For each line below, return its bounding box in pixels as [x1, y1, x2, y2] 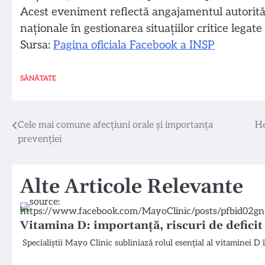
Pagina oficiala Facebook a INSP [53, 38, 215, 53]
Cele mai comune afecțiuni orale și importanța [18, 119, 213, 131]
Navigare [11, 119, 76, 137]
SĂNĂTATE [20, 73, 56, 82]
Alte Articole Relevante [20, 174, 243, 200]
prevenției [18, 133, 62, 145]
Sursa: [20, 38, 53, 53]
